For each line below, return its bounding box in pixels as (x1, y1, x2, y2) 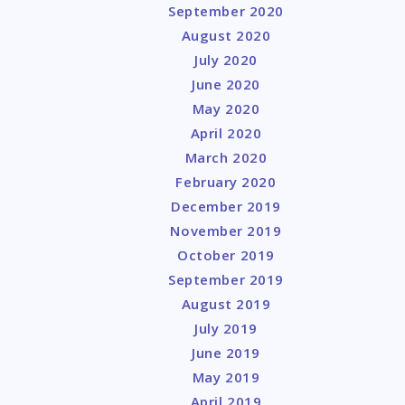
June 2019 (192, 344, 260, 362)
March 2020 (184, 148, 268, 166)
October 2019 (177, 246, 275, 264)
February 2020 (175, 173, 277, 191)
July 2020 (194, 51, 258, 69)
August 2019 (181, 295, 271, 313)
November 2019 (170, 221, 282, 240)
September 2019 (168, 270, 284, 288)
